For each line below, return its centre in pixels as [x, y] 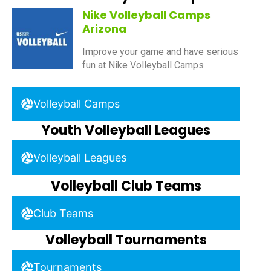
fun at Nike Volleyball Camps [143, 65]
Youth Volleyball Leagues [126, 131]
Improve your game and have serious [160, 51]
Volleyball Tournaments [126, 240]
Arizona [104, 29]
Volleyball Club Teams [126, 186]
